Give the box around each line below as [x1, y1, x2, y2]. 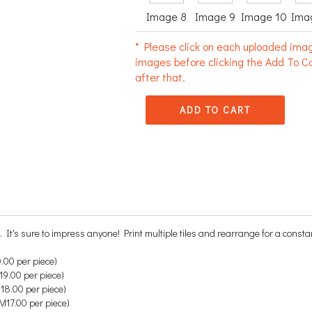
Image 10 [241, 9, 288, 24]
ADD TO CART [180, 103, 251, 116]
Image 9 [195, 9, 236, 24]
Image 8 [146, 9, 187, 24]
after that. [135, 70, 186, 84]
